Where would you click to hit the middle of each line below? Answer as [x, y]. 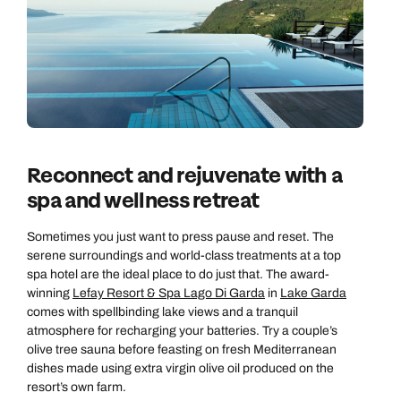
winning [50, 293]
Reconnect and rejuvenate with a [185, 175]
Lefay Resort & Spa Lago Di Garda [169, 293]
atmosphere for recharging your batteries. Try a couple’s [182, 330]
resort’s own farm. [77, 387]
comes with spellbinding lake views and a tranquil [162, 311]
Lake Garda [313, 293]
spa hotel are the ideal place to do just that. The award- [178, 274]
